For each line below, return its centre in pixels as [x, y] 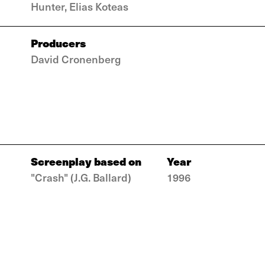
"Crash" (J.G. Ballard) [81, 177]
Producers [58, 43]
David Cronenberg [76, 59]
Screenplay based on [86, 161]
